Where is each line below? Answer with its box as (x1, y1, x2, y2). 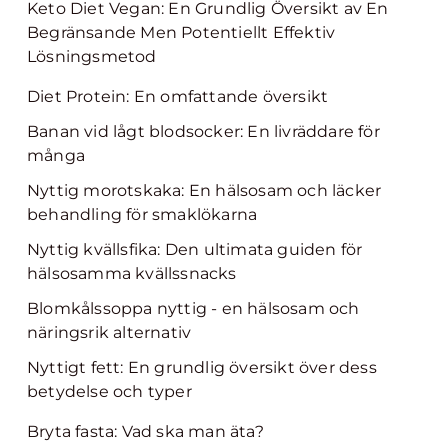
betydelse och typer (27, 382, 192, 401)
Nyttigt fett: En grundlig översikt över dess (27, 358, 377, 377)
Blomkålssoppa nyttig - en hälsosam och (27, 299, 360, 318)
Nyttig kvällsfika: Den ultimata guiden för (27, 240, 363, 259)
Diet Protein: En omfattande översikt (27, 87, 329, 106)
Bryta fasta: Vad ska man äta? (27, 422, 264, 441)
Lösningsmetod (27, 47, 157, 66)
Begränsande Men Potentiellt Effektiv (27, 23, 336, 42)
